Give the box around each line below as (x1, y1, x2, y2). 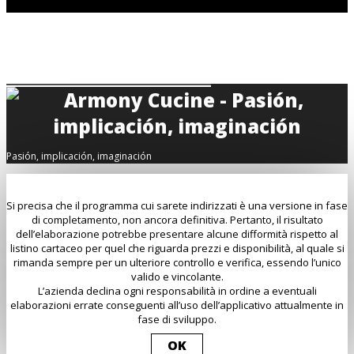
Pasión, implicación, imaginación (6, 149, 152, 164)
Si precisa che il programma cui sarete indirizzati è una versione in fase (6, 198, 348, 213)
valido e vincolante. (130, 269, 224, 284)
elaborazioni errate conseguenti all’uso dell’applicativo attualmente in (10, 298, 344, 313)
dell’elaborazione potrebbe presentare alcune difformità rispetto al (16, 227, 338, 242)
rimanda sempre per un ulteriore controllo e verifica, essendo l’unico (13, 255, 341, 270)
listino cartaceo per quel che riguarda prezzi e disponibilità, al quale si (9, 241, 345, 256)
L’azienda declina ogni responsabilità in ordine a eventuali (37, 284, 317, 299)
